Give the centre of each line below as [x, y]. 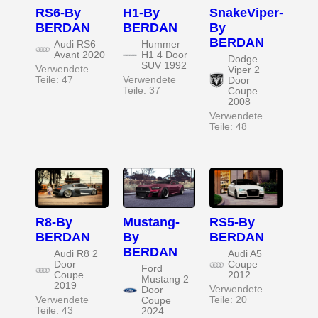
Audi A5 [245, 254]
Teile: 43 [54, 311]
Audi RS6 [75, 44]
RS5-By [232, 223]
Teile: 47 [54, 79]
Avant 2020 [79, 55]
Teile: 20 [229, 300]
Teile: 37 [141, 90]
